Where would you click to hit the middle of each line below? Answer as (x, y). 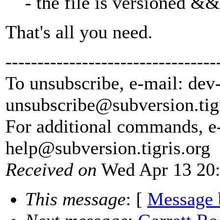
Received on (51, 170)
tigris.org (176, 148)
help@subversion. (73, 148)
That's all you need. (79, 32)
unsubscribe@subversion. (102, 105)
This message (75, 199)
